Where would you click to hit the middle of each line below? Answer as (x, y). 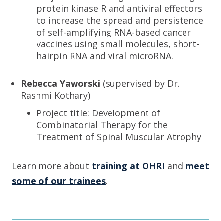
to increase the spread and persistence (120, 20)
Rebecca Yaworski (62, 83)
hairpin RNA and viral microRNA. (105, 55)
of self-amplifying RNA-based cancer (114, 32)
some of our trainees (59, 180)
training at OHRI (128, 166)
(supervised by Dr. (141, 83)
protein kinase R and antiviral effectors (119, 8)
